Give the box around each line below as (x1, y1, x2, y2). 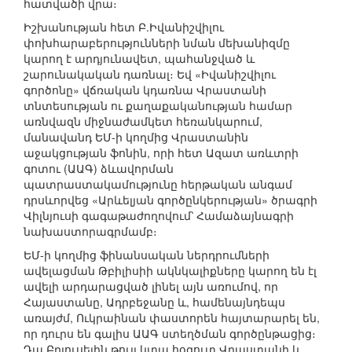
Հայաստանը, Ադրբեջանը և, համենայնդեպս (24, 294, 285, 310)
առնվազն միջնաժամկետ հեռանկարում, (24, 113, 262, 130)
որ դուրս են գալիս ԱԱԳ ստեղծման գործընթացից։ (24, 325, 316, 342)
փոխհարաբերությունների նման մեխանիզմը (24, 35, 290, 51)
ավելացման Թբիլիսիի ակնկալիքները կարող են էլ (24, 262, 317, 279)
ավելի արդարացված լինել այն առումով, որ (24, 278, 278, 295)
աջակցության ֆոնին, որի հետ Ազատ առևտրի (24, 145, 299, 161)
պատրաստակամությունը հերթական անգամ (24, 176, 292, 192)
